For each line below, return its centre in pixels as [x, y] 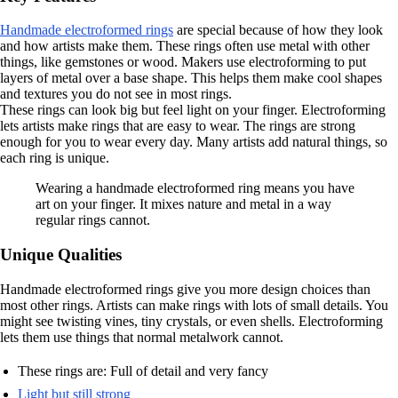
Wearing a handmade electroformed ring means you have [195, 188]
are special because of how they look [278, 30]
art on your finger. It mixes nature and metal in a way [183, 204]
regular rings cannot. [93, 220]
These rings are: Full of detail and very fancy [143, 370]
